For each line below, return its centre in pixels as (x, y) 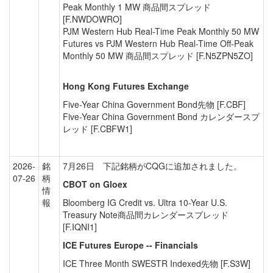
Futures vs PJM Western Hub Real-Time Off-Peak (158, 43)
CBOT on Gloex (95, 184)
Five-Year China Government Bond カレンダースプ (161, 116)
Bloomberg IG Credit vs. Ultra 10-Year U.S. (145, 202)
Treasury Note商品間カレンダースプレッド (146, 214)
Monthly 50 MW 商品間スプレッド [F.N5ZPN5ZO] (158, 55)
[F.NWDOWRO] (92, 19)
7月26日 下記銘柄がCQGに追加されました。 (152, 166)
